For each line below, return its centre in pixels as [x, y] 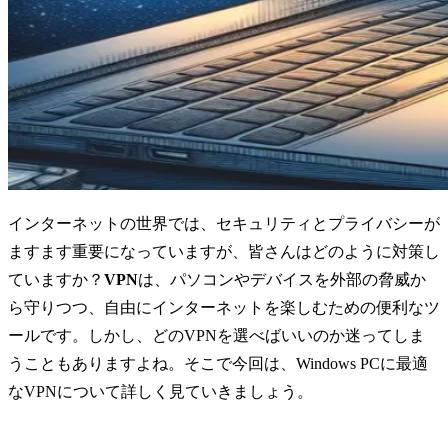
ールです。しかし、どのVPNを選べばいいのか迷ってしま [216, 336]
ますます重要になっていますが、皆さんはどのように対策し [224, 252]
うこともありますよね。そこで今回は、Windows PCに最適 [218, 364]
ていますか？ [56, 280]
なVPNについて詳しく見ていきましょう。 [160, 392]
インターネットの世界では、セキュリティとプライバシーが [224, 224]
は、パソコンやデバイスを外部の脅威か [282, 280]
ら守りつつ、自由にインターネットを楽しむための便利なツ [224, 308]
